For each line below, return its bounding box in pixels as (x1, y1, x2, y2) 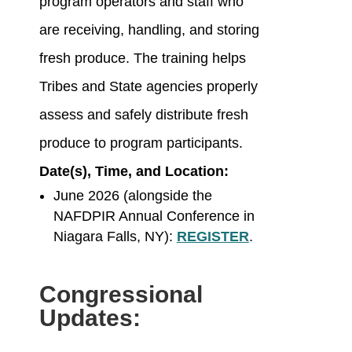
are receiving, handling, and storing (38, 22, 259, 38)
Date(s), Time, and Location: (38, 163, 229, 180)
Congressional (38, 281, 203, 308)
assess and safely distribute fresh (38, 107, 248, 123)
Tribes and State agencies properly (38, 79, 258, 95)
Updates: (38, 305, 141, 332)
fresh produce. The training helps (38, 50, 246, 67)
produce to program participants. (38, 135, 243, 152)
